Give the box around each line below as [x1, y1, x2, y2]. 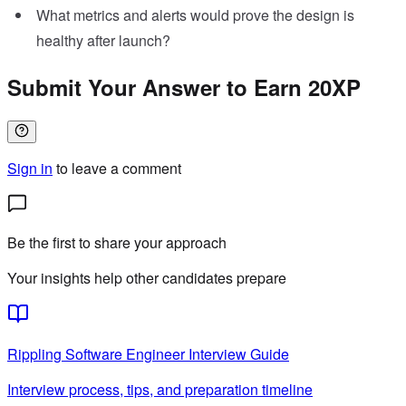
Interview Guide [185, 343, 289, 364]
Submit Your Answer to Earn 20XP [7, 72, 361, 103]
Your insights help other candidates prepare [7, 267, 286, 288]
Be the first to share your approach [7, 232, 227, 253]
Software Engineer [65, 343, 185, 364]
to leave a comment [56, 158, 181, 179]
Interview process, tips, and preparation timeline [7, 379, 313, 400]
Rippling [7, 343, 62, 364]
